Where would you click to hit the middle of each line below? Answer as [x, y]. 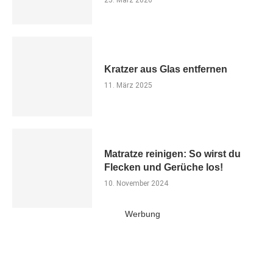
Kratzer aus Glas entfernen [165, 69]
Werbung [143, 214]
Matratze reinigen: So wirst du [172, 154]
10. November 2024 [136, 184]
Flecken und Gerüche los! [163, 168]
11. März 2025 [128, 85]
